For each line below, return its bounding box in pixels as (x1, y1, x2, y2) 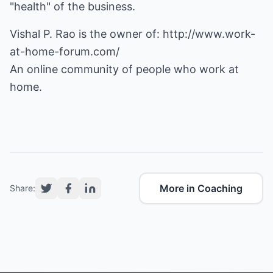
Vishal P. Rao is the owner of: (10, 27, 163, 40)
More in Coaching (160, 182, 243, 194)
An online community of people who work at (10, 63, 239, 76)
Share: (10, 183, 35, 193)
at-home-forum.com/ (10, 45, 119, 58)
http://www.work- (163, 27, 255, 40)
